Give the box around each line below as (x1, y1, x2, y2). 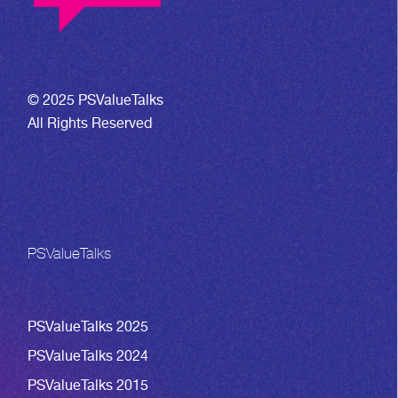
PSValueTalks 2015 (28, 375, 149, 394)
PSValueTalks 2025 (28, 316, 149, 336)
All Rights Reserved (28, 113, 153, 132)
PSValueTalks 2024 (28, 346, 149, 365)
